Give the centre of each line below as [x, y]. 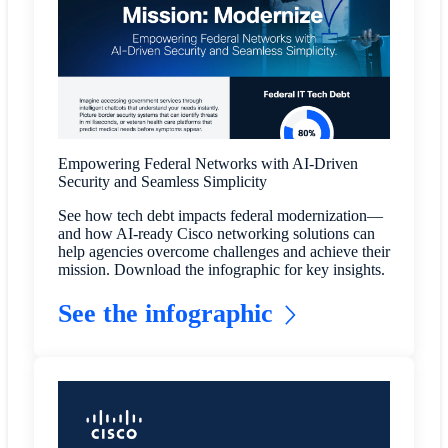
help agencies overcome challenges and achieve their [223, 251]
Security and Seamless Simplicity [162, 181]
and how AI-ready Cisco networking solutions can [216, 233]
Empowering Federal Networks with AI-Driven [207, 163]
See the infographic [165, 313]
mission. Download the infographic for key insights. [221, 269]
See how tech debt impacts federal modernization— [220, 215]
